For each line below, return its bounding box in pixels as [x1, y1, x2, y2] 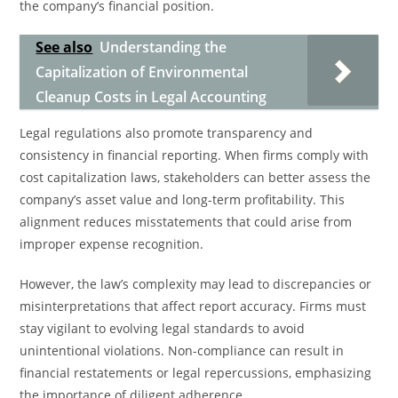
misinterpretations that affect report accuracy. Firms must [20, 298, 367, 314]
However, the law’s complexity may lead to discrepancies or [20, 275, 372, 292]
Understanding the [99, 37, 227, 57]
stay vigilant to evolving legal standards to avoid [20, 320, 306, 337]
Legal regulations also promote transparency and [20, 124, 314, 141]
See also [36, 37, 93, 57]
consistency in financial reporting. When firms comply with [20, 147, 370, 163]
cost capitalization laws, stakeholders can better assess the [20, 169, 371, 186]
